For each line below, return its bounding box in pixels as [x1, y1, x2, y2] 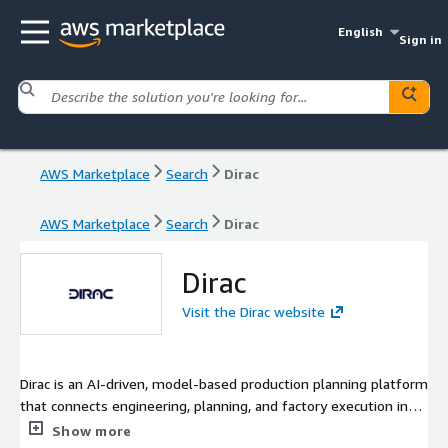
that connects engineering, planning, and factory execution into [20, 396, 422, 414]
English [338, 24, 384, 39]
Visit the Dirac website [182, 302, 325, 320]
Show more [52, 421, 132, 439]
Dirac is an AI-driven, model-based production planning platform [20, 374, 428, 392]
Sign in [398, 32, 442, 47]
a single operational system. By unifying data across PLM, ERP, [20, 418, 412, 436]
